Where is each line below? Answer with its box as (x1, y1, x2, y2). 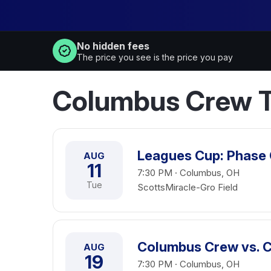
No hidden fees (77, 39, 149, 52)
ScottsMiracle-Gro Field (137, 181, 238, 193)
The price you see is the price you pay (77, 51, 233, 62)
